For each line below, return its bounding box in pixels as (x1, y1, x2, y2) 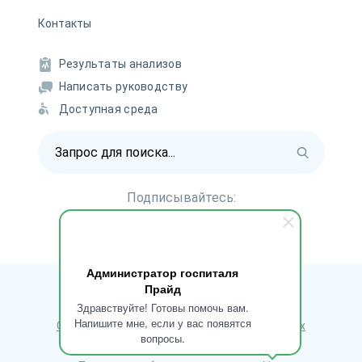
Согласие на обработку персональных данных (57, 319, 305, 333)
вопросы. (140, 330, 185, 346)
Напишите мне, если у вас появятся (74, 315, 251, 330)
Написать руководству (58, 80, 188, 94)
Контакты (37, 17, 91, 31)
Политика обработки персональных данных (63, 279, 299, 293)
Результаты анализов (58, 57, 182, 71)
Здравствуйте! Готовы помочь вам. (76, 300, 249, 315)
